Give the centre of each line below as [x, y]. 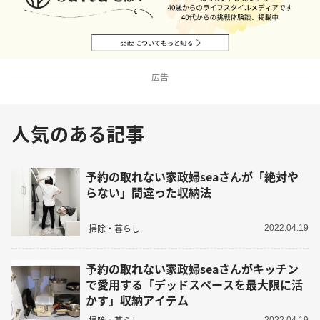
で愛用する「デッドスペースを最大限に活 [194, 284]
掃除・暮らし [114, 229]
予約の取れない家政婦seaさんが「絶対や [192, 176]
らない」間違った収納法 [149, 192]
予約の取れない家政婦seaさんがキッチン [192, 268]
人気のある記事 [79, 134]
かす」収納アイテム [137, 300]
